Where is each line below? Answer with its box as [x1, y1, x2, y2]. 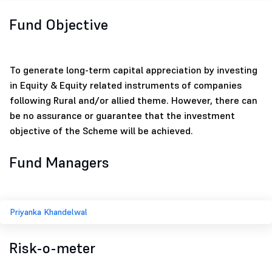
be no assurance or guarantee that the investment [10, 109, 235, 122]
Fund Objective [9, 15, 108, 35]
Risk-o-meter [9, 239, 95, 258]
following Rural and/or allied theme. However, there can [10, 94, 257, 107]
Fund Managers [9, 153, 109, 172]
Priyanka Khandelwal [10, 206, 87, 218]
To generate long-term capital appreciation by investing [10, 64, 257, 76]
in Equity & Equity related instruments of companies [10, 79, 242, 92]
